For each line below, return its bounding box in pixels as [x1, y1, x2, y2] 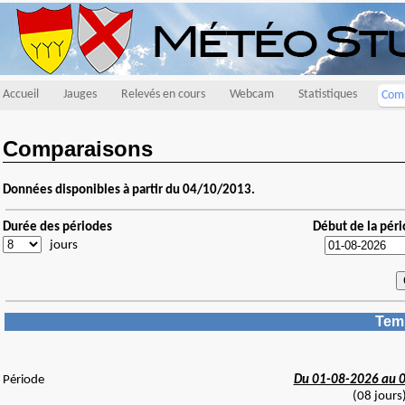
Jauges [63, 88, 97, 101]
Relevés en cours [121, 88, 205, 101]
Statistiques [298, 88, 357, 101]
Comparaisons [3, 137, 153, 162]
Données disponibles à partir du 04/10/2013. [3, 184, 255, 197]
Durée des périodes [3, 221, 112, 234]
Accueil [3, 88, 39, 101]
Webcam [230, 88, 274, 101]
